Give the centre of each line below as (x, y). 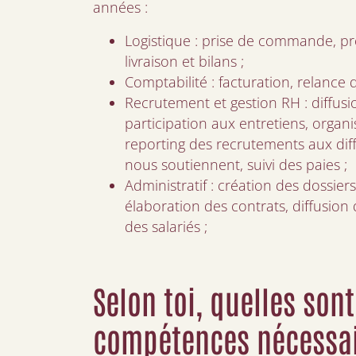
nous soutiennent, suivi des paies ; (236, 164)
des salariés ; (166, 226)
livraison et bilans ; (184, 61)
